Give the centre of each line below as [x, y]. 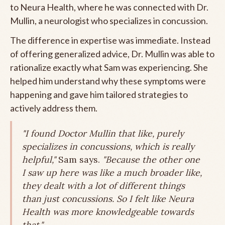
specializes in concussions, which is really [108, 146]
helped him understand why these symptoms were [108, 81]
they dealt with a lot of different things [103, 185]
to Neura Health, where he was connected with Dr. [109, 7]
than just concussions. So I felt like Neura [108, 198]
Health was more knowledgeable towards [108, 211]
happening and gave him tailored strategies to [99, 94]
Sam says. [79, 159]
